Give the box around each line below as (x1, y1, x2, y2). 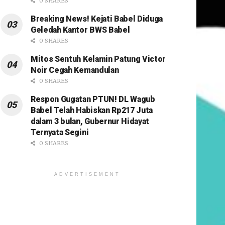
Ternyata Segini (31, 127, 89, 137)
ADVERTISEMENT (54, 171, 121, 177)
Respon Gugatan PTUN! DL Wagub (31, 94, 155, 104)
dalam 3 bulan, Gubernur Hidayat (31, 116, 150, 126)
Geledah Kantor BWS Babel (31, 25, 130, 35)
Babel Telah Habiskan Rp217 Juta (31, 105, 153, 115)
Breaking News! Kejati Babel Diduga (31, 14, 163, 24)
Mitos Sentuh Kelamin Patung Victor (31, 54, 166, 64)
